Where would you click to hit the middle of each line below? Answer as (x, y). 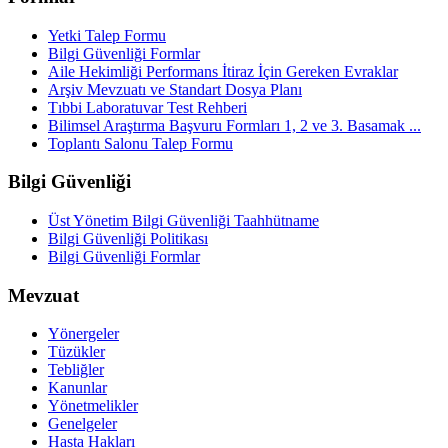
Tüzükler (76, 352)
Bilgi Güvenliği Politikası (128, 238)
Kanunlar (77, 388)
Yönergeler (83, 334)
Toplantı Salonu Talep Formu (140, 143)
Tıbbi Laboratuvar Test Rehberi (147, 107)
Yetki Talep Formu (107, 35)
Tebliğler (76, 370)
